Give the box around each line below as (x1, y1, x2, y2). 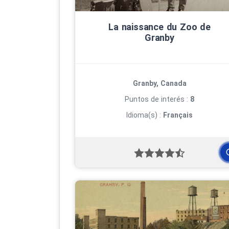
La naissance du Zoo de (108, 21, 211, 32)
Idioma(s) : (126, 110, 163, 119)
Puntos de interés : (125, 95, 190, 103)
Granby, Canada (132, 79, 187, 87)
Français (163, 110, 193, 119)
